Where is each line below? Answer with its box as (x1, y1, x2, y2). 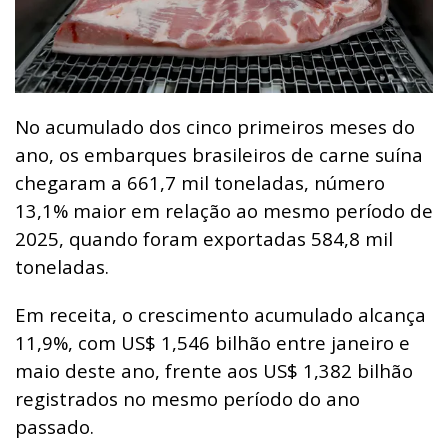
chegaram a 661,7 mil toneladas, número (15, 170, 385, 196)
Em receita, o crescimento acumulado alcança (15, 302, 426, 328)
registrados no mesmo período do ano (15, 386, 360, 412)
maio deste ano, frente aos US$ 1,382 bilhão (15, 358, 413, 384)
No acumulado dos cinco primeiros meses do (15, 114, 415, 140)
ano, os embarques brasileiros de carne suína (15, 142, 423, 168)
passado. (15, 414, 94, 440)
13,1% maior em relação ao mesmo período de (15, 198, 433, 224)
